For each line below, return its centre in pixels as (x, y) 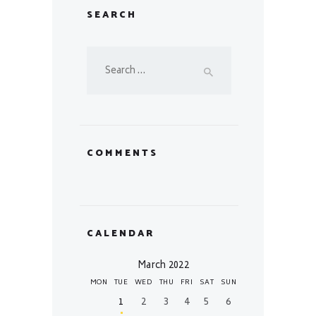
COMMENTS (122, 153)
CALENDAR (121, 233)
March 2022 (163, 266)
